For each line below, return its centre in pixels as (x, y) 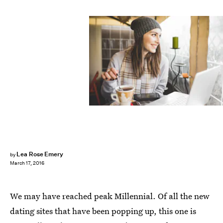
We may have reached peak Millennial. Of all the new (110, 196)
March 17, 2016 (27, 163)
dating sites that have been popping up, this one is (103, 211)
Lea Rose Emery (40, 154)
